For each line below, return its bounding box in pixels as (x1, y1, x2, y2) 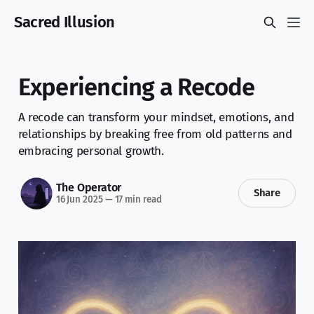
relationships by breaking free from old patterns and (18, 126, 292, 142)
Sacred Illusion (14, 13, 116, 32)
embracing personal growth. (18, 143, 164, 158)
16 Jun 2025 (55, 193, 103, 206)
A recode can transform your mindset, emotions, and (18, 109, 294, 125)
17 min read (112, 193, 162, 206)
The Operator (55, 181, 122, 195)
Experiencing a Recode (18, 72, 255, 102)
